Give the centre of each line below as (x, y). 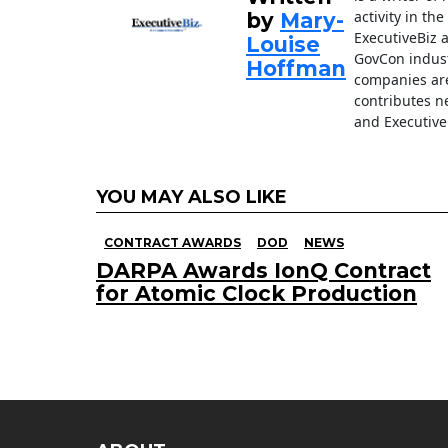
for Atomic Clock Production (256, 294)
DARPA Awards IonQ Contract (263, 271)
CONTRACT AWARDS (172, 243)
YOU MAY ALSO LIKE (191, 197)
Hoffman (296, 69)
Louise (283, 45)
